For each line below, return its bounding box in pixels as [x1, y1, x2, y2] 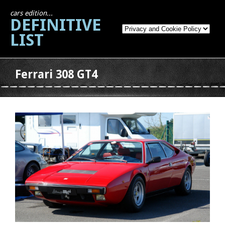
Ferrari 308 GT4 [15, 68, 97, 81]
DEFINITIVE [10, 15, 101, 35]
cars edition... [10, 9, 53, 17]
